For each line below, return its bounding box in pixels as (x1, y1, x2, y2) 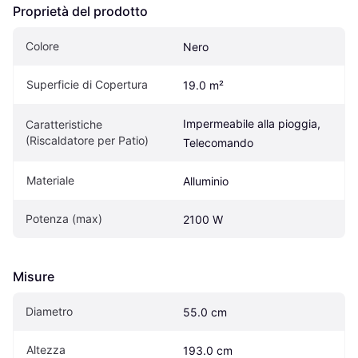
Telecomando (183, 135, 253, 149)
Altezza (26, 342, 66, 356)
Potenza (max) (26, 211, 102, 225)
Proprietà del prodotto (13, 2, 148, 19)
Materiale (26, 173, 74, 187)
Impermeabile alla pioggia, (183, 116, 320, 130)
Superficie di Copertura (26, 77, 148, 91)
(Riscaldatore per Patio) (26, 133, 149, 147)
